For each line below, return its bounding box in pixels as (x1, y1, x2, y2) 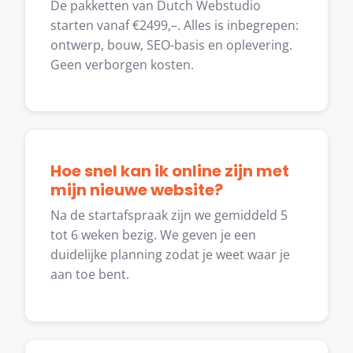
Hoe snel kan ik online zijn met (50, 160, 289, 183)
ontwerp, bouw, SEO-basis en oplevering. (50, 35, 292, 54)
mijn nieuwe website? (50, 179, 223, 202)
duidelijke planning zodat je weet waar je (50, 246, 290, 264)
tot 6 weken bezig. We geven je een (50, 226, 256, 244)
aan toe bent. (50, 266, 129, 284)
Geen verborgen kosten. (50, 55, 194, 73)
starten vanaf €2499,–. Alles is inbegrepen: (50, 16, 299, 34)
